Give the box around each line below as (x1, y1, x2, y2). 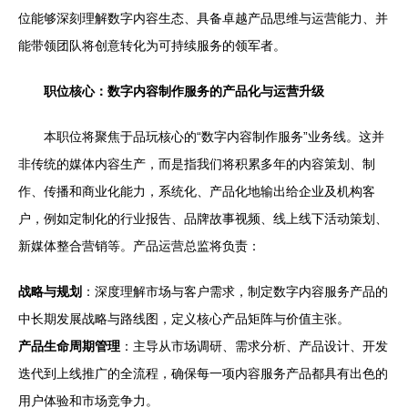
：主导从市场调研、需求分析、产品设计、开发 (120, 338, 388, 353)
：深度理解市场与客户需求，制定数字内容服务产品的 (82, 283, 388, 299)
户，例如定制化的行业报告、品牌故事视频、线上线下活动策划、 (18, 210, 388, 226)
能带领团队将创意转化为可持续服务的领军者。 (18, 37, 286, 53)
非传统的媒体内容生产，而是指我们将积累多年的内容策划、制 (18, 156, 375, 171)
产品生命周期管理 (18, 338, 120, 353)
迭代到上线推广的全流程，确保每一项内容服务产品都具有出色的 (18, 365, 388, 381)
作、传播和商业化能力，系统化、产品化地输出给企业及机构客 (18, 183, 375, 199)
